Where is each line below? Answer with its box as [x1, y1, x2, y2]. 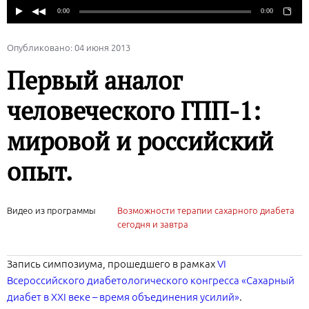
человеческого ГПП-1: [7, 94, 261, 128]
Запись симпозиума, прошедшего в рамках [7, 258, 217, 270]
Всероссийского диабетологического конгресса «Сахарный [7, 275, 295, 287]
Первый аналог [7, 64, 182, 97]
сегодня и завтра [117, 219, 188, 230]
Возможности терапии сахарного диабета [117, 206, 295, 216]
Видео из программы [7, 206, 96, 216]
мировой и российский [7, 125, 273, 158]
